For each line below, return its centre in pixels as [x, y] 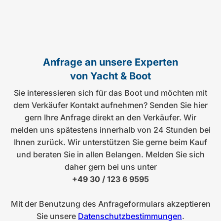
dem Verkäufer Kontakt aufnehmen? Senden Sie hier [110, 105]
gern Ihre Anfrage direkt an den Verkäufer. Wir [110, 117]
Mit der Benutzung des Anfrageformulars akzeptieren [110, 203]
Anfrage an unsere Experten [110, 62]
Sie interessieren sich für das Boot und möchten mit [110, 92]
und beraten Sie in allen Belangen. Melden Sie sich [110, 154]
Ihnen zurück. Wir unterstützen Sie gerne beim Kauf [110, 142]
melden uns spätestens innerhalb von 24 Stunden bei [110, 129]
